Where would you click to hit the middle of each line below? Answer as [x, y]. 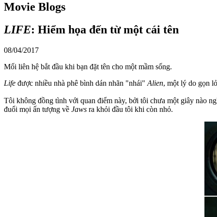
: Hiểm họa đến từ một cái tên [105, 29]
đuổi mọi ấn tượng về [38, 109]
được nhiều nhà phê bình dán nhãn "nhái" [81, 83]
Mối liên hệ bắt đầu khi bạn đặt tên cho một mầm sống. [88, 66]
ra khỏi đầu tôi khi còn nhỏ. [130, 109]
